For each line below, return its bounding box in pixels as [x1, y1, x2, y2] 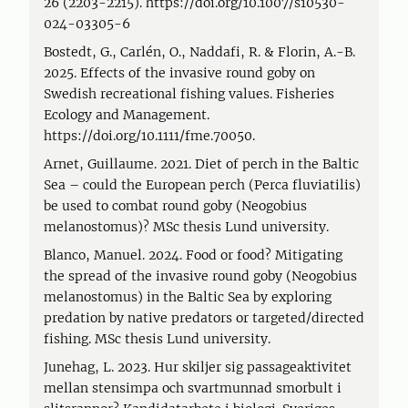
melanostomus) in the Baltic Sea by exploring [44, 289, 331, 305]
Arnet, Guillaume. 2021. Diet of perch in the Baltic [44, 156, 359, 172]
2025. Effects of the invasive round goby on [44, 65, 315, 81]
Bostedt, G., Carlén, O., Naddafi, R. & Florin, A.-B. [44, 44, 355, 60]
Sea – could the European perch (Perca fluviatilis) [44, 177, 361, 193]
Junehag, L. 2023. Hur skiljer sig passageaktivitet [44, 359, 352, 375]
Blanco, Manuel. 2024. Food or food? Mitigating [44, 247, 342, 263]
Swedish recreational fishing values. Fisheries [44, 86, 334, 102]
